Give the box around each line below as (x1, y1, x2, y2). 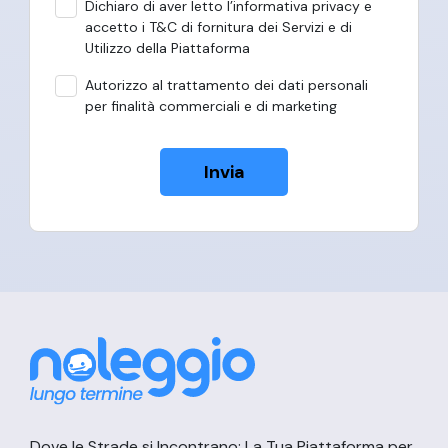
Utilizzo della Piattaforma (85, 39, 250, 58)
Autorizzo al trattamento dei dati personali (85, 76, 368, 95)
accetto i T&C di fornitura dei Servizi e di (85, 18, 352, 37)
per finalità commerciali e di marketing (85, 97, 337, 116)
